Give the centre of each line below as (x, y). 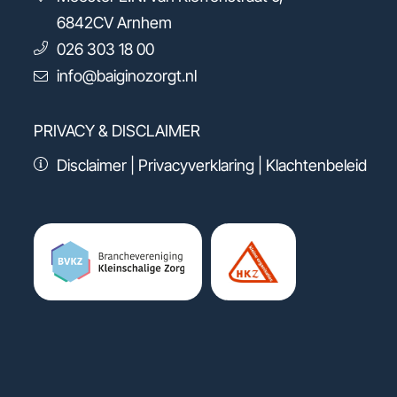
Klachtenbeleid (316, 166)
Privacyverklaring (196, 166)
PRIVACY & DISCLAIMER (117, 131)
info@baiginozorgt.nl (126, 76)
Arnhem (144, 23)
